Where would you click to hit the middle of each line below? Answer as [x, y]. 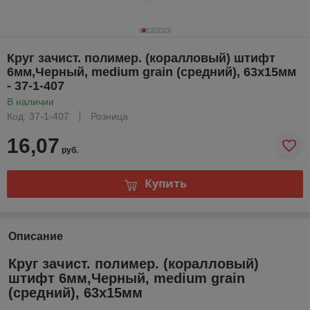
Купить [165, 184]
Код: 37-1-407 [38, 116]
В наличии [30, 101]
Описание [36, 236]
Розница [109, 116]
